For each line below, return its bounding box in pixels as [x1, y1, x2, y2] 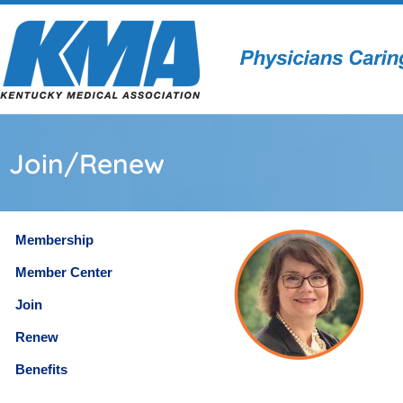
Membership [15, 232, 94, 247]
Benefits [15, 362, 67, 377]
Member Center [15, 264, 112, 280]
